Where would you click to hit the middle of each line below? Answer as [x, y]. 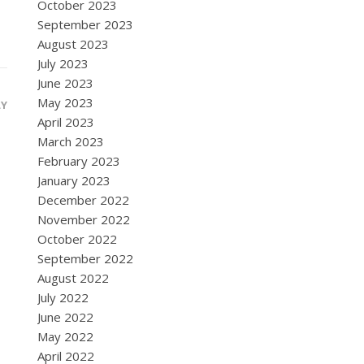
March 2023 [71, 141]
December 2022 [83, 200]
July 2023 [63, 63]
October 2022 [77, 239]
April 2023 [66, 122]
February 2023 [79, 161]
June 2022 [65, 317]
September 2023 [85, 24]
